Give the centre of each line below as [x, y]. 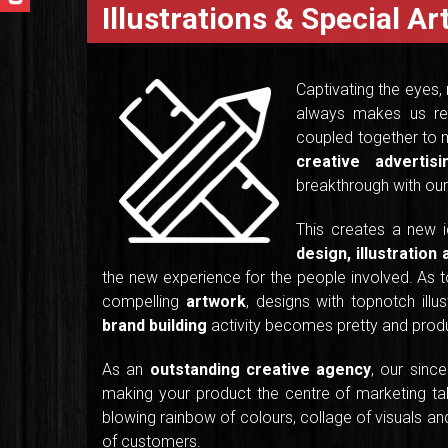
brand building [154, 326]
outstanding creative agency [260, 370]
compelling [144, 302]
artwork [215, 302]
